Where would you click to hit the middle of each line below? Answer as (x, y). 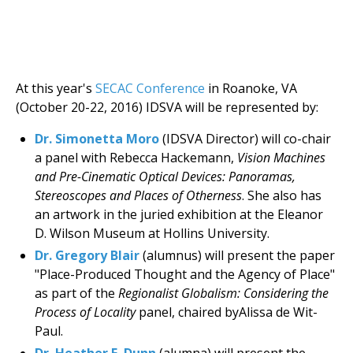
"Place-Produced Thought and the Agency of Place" (185, 274)
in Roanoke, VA (251, 88)
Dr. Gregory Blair (87, 255)
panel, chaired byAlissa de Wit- (227, 312)
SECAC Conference (150, 88)
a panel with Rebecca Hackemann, (136, 158)
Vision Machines (281, 158)
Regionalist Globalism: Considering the (223, 293)
